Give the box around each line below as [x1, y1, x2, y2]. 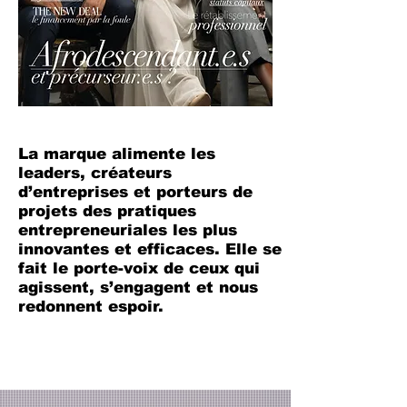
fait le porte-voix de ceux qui [18, 260, 260, 277]
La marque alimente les [18, 145, 215, 163]
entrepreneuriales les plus [18, 222, 237, 239]
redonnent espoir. [18, 298, 164, 315]
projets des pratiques [18, 203, 196, 220]
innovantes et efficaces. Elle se [18, 241, 282, 258]
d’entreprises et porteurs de [18, 184, 253, 201]
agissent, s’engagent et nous [18, 279, 258, 296]
